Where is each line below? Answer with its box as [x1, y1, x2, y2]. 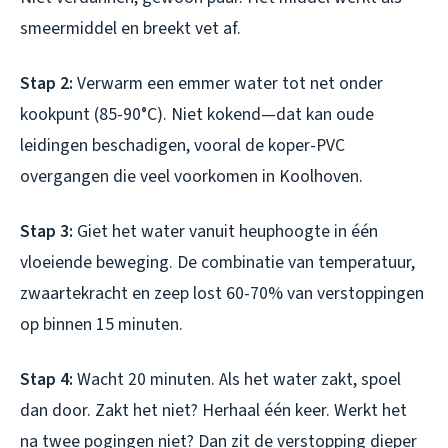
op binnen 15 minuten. [20, 312, 183, 338]
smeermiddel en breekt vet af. [20, 16, 241, 42]
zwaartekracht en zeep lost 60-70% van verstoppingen [20, 281, 424, 307]
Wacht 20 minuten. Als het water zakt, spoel [73, 367, 401, 393]
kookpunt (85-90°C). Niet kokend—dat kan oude [20, 102, 374, 128]
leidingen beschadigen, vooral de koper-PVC [20, 133, 345, 159]
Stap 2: [20, 71, 73, 97]
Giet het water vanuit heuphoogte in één [73, 219, 378, 245]
